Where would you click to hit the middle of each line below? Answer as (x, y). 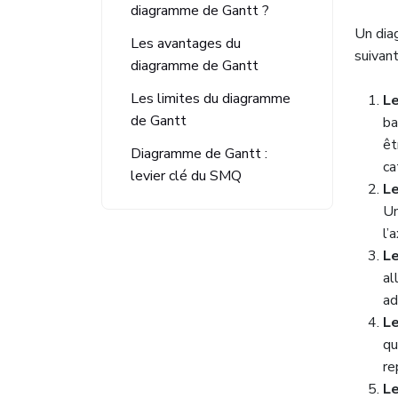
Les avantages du (186, 44)
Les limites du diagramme (211, 99)
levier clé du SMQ (186, 176)
